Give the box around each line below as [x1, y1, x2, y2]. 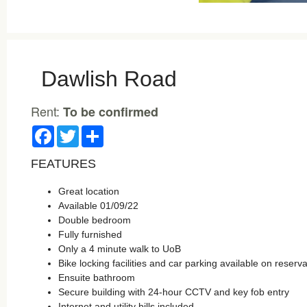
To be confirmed [63, 103, 158, 121]
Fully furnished [58, 229, 122, 240]
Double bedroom [58, 214, 131, 225]
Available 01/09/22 [58, 200, 138, 211]
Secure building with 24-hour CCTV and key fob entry [58, 286, 289, 297]
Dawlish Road [41, 66, 177, 91]
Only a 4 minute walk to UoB [58, 243, 181, 254]
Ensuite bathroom [58, 272, 135, 283]
